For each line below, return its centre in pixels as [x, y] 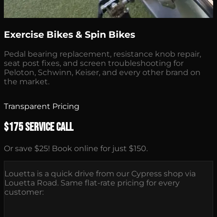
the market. [27, 81]
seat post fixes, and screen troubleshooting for [94, 63]
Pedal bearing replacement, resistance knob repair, [102, 54]
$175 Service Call [39, 127]
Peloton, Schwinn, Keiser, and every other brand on [102, 72]
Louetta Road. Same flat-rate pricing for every [92, 183]
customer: [24, 192]
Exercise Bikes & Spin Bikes [70, 34]
